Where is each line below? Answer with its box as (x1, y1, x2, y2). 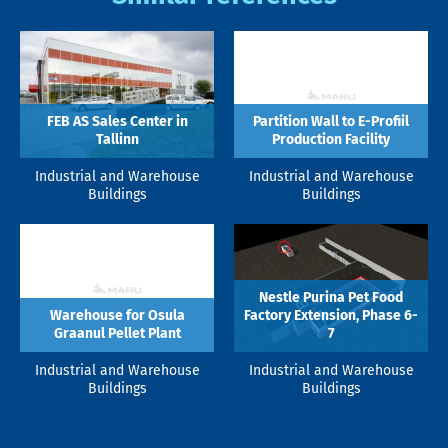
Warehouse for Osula (49, 306, 185, 324)
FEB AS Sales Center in (46, 113, 188, 131)
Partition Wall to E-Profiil (253, 113, 409, 131)
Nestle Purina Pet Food (259, 288, 403, 306)
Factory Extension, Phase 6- (244, 306, 418, 324)
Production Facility (272, 131, 390, 149)
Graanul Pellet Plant (53, 324, 181, 342)
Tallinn (95, 131, 139, 149)
